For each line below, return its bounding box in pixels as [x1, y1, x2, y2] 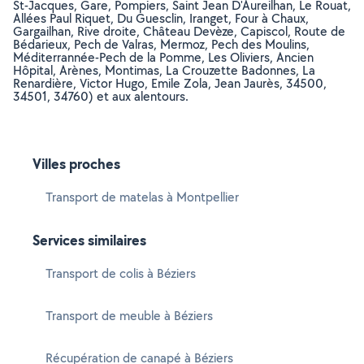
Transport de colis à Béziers [45, 265, 196, 282]
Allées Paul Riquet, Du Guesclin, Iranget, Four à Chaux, [13, 10, 309, 27]
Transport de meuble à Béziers [45, 307, 213, 324]
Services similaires [32, 230, 146, 250]
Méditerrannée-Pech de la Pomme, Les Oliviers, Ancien [13, 49, 314, 66]
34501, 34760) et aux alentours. [13, 88, 188, 105]
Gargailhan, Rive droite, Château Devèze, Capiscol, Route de [13, 23, 345, 40]
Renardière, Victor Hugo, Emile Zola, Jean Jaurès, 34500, [13, 75, 327, 92]
